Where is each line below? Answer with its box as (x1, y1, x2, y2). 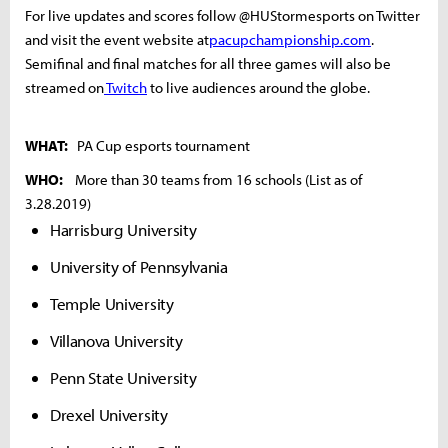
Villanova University (50, 329, 183, 351)
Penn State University (50, 366, 197, 388)
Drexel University (50, 403, 168, 425)
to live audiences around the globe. (147, 77, 370, 97)
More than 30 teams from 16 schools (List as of (66, 169, 362, 189)
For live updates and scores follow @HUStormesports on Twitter (25, 5, 420, 25)
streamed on (25, 77, 104, 97)
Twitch (106, 77, 147, 97)
